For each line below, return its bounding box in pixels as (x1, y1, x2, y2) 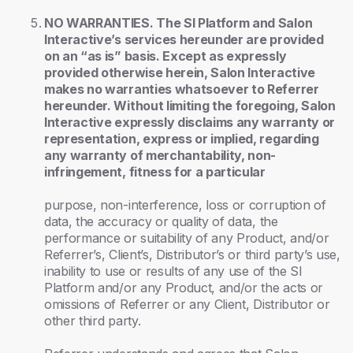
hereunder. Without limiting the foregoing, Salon (44, 98, 336, 113)
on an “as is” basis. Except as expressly (44, 48, 287, 64)
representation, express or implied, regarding (44, 131, 319, 147)
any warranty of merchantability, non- (44, 147, 277, 163)
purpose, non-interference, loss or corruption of (44, 197, 326, 213)
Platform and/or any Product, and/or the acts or (44, 280, 323, 295)
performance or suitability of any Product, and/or (44, 230, 329, 246)
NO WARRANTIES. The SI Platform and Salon (44, 15, 313, 31)
